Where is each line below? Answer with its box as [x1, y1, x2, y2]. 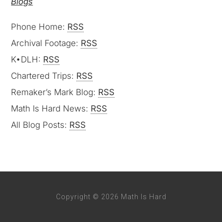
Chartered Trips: [11, 71, 77, 81]
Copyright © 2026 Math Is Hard [55, 193, 166, 201]
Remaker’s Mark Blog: [11, 87, 99, 97]
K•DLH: [11, 55, 44, 64]
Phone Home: [11, 22, 68, 32]
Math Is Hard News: [11, 104, 91, 113]
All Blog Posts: [11, 120, 70, 130]
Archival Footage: [11, 38, 81, 48]
